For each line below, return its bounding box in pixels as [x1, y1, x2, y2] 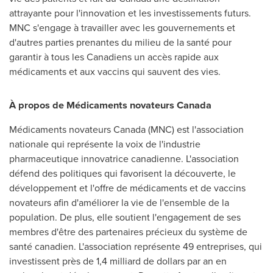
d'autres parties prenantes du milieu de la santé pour [9, 35, 232, 49]
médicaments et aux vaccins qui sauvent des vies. [9, 65, 221, 78]
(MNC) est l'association [146, 122, 244, 136]
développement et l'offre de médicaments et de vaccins [9, 181, 246, 195]
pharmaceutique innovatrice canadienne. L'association [9, 152, 239, 166]
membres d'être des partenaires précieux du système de [9, 225, 247, 239]
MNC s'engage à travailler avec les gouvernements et [9, 21, 235, 34]
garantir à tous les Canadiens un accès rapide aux [9, 50, 219, 63]
